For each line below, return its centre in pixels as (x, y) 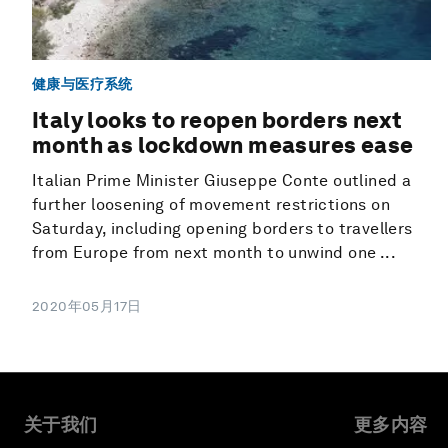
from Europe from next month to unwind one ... (214, 253)
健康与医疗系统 (82, 83)
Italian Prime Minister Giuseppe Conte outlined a (222, 181)
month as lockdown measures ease (223, 145)
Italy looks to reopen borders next (217, 120)
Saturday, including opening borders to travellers (222, 229)
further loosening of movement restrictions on (211, 205)
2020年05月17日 (87, 306)
